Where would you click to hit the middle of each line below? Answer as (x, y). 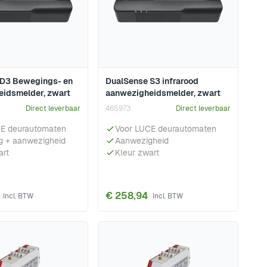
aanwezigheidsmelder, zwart (163, 93)
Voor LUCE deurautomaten (166, 129)
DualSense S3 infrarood (152, 81)
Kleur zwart (137, 153)
